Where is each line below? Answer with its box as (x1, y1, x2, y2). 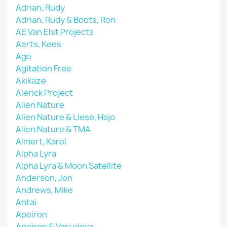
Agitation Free (16, 63, 71, 74)
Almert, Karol (16, 136, 66, 147)
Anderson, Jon (16, 172, 72, 183)
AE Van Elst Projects (16, 26, 94, 37)
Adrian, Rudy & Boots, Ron (16, 14, 116, 25)
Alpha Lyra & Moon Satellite (16, 160, 122, 171)
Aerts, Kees (16, 39, 61, 50)
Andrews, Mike (16, 184, 73, 196)
